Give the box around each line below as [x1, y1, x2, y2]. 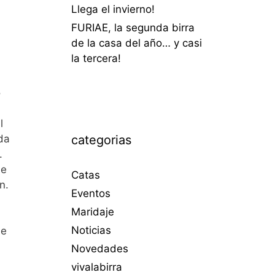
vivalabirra [71, 260, 122, 273]
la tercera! [71, 52, 121, 64]
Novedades [71, 242, 128, 255]
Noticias [71, 223, 111, 236]
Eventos [71, 187, 110, 199]
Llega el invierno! [71, 2, 155, 15]
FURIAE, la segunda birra [71, 21, 195, 34]
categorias [71, 132, 131, 147]
